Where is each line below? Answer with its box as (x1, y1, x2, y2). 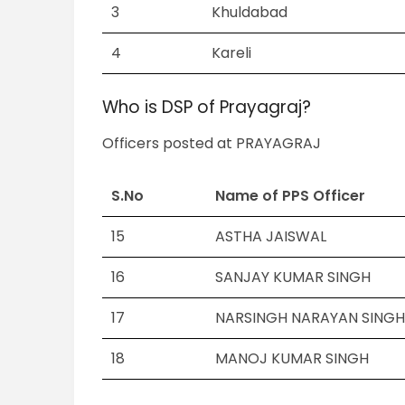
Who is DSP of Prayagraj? (102, 95, 312, 120)
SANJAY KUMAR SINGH (215, 267, 372, 288)
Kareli (212, 42, 252, 64)
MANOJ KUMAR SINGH (215, 348, 370, 370)
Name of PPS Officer (215, 185, 366, 207)
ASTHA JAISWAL (215, 226, 327, 248)
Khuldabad (212, 2, 288, 24)
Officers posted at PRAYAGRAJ (102, 133, 322, 155)
